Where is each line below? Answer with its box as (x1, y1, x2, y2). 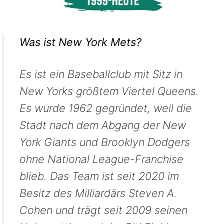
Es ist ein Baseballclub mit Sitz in (19, 67, 182, 80)
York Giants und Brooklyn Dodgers (19, 135, 190, 148)
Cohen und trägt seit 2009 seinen (19, 203, 187, 216)
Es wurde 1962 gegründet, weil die (19, 101, 192, 114)
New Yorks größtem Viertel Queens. (19, 84, 199, 97)
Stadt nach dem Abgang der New (19, 118, 186, 131)
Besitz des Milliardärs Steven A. (19, 186, 177, 199)
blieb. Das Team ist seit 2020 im (19, 169, 179, 182)
